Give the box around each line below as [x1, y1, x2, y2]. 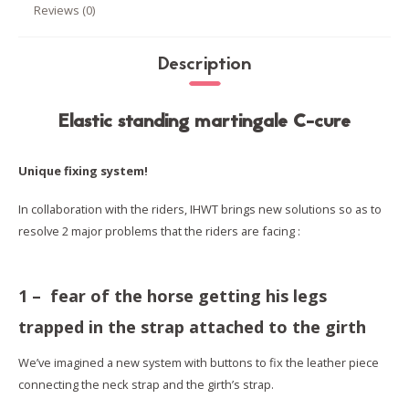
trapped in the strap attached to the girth [18, 315, 366, 338]
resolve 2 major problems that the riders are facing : [18, 223, 300, 240]
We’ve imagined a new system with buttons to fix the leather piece [18, 353, 379, 371]
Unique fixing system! [18, 163, 148, 180]
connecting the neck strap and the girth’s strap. [18, 375, 274, 393]
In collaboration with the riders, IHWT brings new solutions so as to [18, 201, 382, 218]
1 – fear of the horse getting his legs [18, 284, 327, 307]
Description [158, 49, 251, 79]
